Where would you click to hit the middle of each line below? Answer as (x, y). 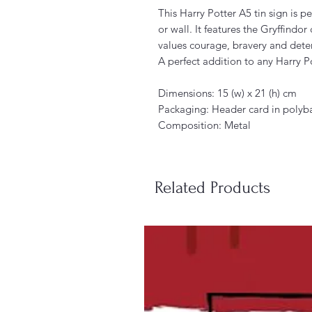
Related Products (212, 187)
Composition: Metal (204, 125)
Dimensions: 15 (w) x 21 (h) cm (227, 93)
